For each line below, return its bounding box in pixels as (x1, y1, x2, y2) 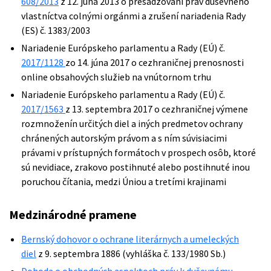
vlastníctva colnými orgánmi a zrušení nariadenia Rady (21, 10, 246, 22)
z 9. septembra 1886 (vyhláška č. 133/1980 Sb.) (36, 247, 226, 260)
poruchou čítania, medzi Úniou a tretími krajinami (21, 175, 226, 188)
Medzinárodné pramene (9, 207, 137, 222)
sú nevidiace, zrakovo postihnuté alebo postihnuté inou (21, 161, 250, 173)
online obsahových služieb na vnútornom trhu (21, 71, 211, 83)
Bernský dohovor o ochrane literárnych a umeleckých (21, 233, 239, 245)
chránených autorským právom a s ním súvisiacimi (21, 132, 227, 144)
